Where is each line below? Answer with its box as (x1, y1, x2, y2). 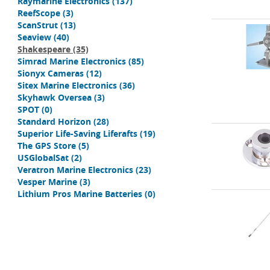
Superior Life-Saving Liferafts (17, 128, 137, 139)
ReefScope (17, 7, 60, 19)
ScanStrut (17, 19, 58, 31)
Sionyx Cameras (17, 67, 84, 79)
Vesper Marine (17, 176, 77, 187)
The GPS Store (17, 140, 76, 151)
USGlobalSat (17, 152, 69, 163)
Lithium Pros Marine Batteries (17, 188, 142, 199)
